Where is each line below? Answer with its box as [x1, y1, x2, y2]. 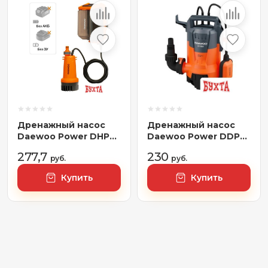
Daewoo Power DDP [147, 131, 240, 142]
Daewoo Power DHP [17, 131, 109, 142]
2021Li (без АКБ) [17, 142, 92, 153]
